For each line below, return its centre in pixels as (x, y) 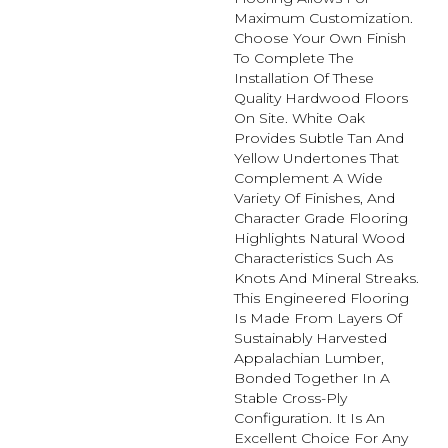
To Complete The (294, 58)
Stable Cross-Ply (290, 398)
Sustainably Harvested (310, 338)
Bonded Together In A (312, 378)
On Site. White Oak (299, 118)
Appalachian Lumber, (309, 358)
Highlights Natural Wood (319, 238)
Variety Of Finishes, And (314, 198)
